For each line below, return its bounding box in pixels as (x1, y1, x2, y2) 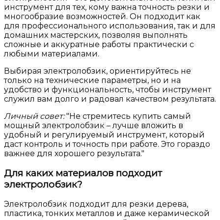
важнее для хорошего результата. (4, 149, 141, 159)
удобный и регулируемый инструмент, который (4, 130, 205, 140)
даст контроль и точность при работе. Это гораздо (4, 139, 210, 149)
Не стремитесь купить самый (69, 111, 191, 121)
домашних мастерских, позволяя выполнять (4, 30, 188, 40)
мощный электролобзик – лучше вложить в (4, 121, 183, 131)
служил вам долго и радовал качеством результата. (4, 94, 216, 104)
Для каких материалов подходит (4, 167, 162, 179)
